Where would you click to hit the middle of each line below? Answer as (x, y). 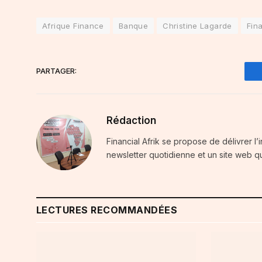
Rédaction (131, 120)
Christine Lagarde (197, 25)
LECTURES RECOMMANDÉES (107, 210)
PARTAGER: (56, 71)
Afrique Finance (73, 25)
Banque (133, 25)
